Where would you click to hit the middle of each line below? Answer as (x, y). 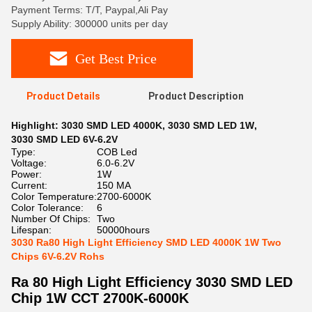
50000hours (123, 230)
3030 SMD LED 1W (211, 125)
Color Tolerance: (47, 208)
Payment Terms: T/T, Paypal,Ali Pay (89, 10)
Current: (29, 185)
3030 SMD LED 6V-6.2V (64, 139)
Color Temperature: (54, 196)
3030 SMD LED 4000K (112, 125)
